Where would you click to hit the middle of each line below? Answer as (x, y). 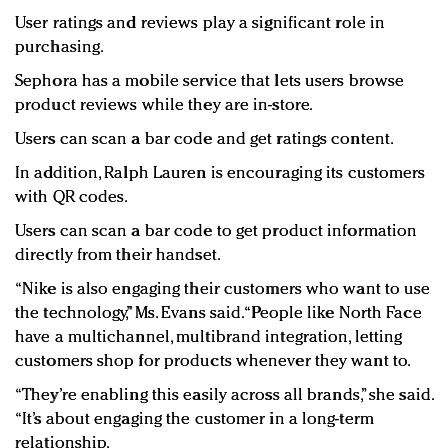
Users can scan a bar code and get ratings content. (204, 140)
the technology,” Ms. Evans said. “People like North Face (218, 314)
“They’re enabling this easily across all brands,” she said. (224, 396)
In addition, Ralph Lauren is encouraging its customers (220, 174)
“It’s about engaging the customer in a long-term (194, 420)
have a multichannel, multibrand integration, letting (209, 338)
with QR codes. (72, 198)
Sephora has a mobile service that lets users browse (210, 82)
